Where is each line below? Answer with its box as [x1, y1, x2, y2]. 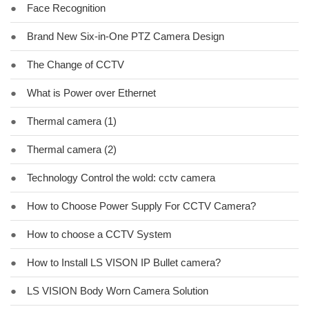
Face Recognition [27, 2, 106, 14]
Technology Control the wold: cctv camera [27, 172, 215, 183]
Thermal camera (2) [27, 143, 117, 155]
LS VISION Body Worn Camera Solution [27, 285, 208, 297]
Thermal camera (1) [27, 115, 117, 127]
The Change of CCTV [27, 59, 124, 70]
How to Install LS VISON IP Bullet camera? [27, 257, 221, 268]
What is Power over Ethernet [27, 87, 156, 99]
